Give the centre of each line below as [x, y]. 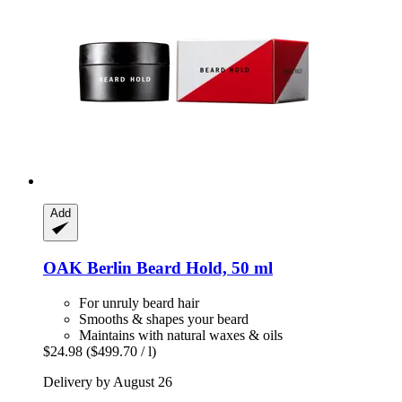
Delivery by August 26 [108, 381]
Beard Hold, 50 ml [202, 267]
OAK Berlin [87, 267]
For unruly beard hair [139, 302]
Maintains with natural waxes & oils [181, 335]
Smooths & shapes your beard [164, 319]
